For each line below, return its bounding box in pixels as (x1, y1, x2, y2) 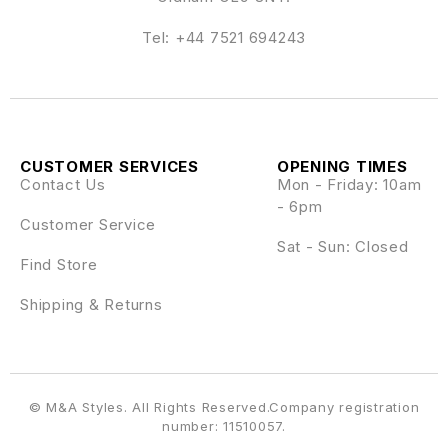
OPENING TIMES (276, 156, 408, 176)
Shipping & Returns (20, 294, 163, 314)
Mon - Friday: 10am (276, 174, 422, 194)
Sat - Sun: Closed (276, 236, 409, 256)
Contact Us (20, 174, 106, 194)
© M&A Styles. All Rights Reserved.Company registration (28, 398, 420, 415)
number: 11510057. (162, 417, 286, 434)
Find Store (20, 254, 98, 274)
